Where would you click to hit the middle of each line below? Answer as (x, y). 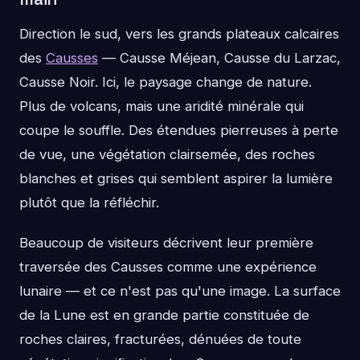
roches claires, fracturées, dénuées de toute (160, 340)
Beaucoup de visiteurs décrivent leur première (166, 243)
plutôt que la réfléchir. (89, 203)
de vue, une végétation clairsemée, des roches (167, 155)
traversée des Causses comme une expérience (168, 267)
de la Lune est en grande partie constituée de (164, 315)
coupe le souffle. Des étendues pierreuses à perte (179, 131)
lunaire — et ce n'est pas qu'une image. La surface (180, 291)
